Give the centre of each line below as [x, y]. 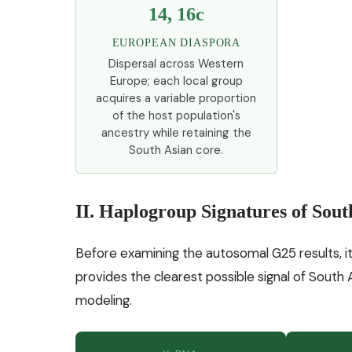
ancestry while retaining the [176, 132]
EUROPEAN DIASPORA [176, 42]
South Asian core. [176, 150]
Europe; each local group [176, 81]
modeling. [104, 300]
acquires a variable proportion [176, 98]
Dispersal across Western [176, 63]
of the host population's [176, 115]
